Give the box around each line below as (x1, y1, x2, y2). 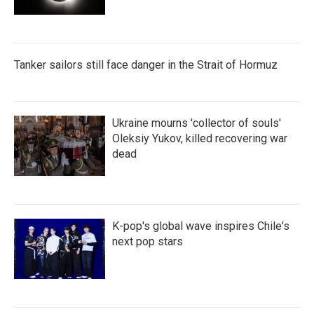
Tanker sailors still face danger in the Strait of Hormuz (14, 58, 278, 71)
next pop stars (112, 235, 183, 248)
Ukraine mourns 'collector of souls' (112, 116, 281, 130)
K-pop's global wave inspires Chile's (112, 219, 289, 233)
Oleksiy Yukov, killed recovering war (112, 132, 287, 145)
